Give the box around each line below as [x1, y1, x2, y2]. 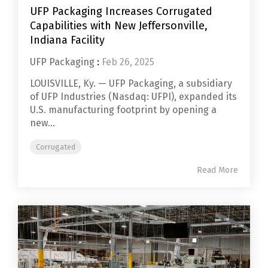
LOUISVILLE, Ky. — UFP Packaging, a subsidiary [30, 77, 232, 89]
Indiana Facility [30, 33, 105, 47]
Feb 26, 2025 [102, 56, 154, 68]
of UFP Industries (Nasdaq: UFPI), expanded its [30, 90, 237, 102]
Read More [197, 165, 238, 175]
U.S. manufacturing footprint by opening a [30, 103, 217, 115]
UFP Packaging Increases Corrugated [30, 4, 212, 18]
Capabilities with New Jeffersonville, [30, 19, 208, 32]
